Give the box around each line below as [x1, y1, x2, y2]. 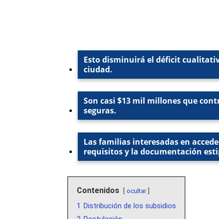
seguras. [84, 105, 116, 116]
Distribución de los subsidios [84, 202, 176, 211]
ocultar [127, 187, 146, 195]
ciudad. [84, 64, 112, 75]
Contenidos [77, 186, 119, 196]
